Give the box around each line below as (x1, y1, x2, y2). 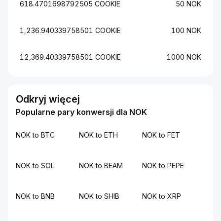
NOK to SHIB (79, 192, 119, 200)
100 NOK (171, 26, 201, 35)
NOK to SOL (16, 161, 54, 170)
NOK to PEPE (142, 161, 184, 170)
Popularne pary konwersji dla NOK (16, 107, 147, 117)
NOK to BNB (16, 192, 55, 200)
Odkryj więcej (16, 93, 80, 105)
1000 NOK (167, 53, 201, 61)
